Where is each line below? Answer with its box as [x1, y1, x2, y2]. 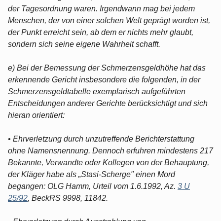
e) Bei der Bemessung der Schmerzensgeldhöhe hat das [8, 63, 206, 72]
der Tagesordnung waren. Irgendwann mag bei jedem [8, 4, 195, 13]
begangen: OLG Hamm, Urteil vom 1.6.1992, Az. [8, 182, 178, 190]
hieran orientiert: [8, 110, 65, 119]
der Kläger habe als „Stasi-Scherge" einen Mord [8, 170, 175, 179]
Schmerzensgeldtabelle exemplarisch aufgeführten [8, 87, 185, 96]
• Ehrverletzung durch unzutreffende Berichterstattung [8, 134, 194, 143]
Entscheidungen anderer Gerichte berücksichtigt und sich [8, 99, 208, 108]
